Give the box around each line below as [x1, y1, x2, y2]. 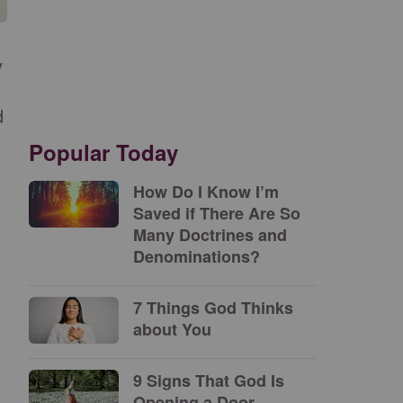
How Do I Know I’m [133, 180, 279, 203]
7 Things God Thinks [133, 296, 293, 319]
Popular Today [29, 137, 178, 167]
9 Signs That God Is [133, 369, 284, 392]
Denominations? [133, 245, 260, 268]
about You [133, 318, 211, 341]
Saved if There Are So [133, 201, 300, 225]
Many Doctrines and [133, 223, 287, 246]
